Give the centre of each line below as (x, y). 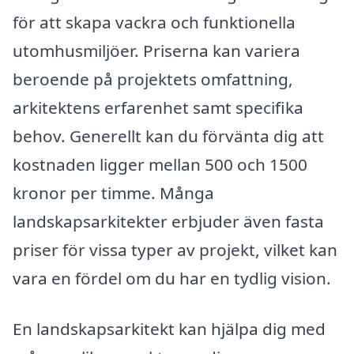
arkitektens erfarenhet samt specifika (158, 107)
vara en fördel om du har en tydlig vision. (172, 278)
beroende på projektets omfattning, (153, 79)
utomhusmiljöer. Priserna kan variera (156, 50)
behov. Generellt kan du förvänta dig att (168, 136)
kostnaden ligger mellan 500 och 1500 (160, 164)
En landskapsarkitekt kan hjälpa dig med (169, 328)
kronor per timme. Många (113, 192)
